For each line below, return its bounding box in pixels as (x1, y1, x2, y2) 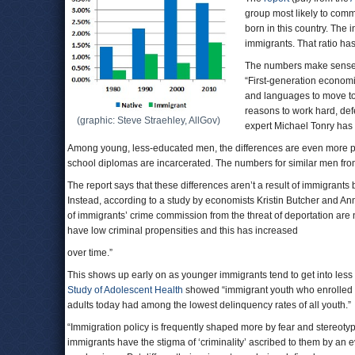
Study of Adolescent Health (67, 284, 183, 296)
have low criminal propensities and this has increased (67, 225, 298, 236)
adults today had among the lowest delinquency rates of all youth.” (67, 300, 351, 311)
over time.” (67, 247, 113, 258)
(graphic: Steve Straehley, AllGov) (76, 115, 220, 126)
